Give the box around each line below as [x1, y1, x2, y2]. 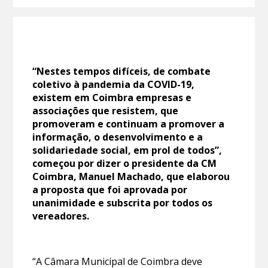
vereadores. [32, 209, 90, 223]
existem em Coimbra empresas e [32, 90, 192, 104]
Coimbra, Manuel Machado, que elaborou [32, 169, 230, 183]
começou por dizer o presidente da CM [32, 156, 217, 170]
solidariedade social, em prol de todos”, [32, 143, 223, 157]
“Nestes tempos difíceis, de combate [32, 64, 211, 78]
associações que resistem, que [32, 103, 179, 117]
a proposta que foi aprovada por [32, 182, 188, 196]
